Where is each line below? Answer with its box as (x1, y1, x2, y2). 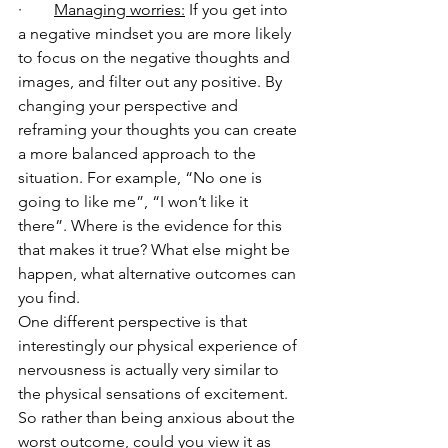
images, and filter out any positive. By (18, 71, 286, 91)
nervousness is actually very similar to (18, 359, 283, 379)
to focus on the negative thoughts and (18, 47, 294, 67)
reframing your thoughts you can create (18, 119, 301, 139)
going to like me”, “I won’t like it (18, 191, 252, 211)
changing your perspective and (18, 95, 242, 115)
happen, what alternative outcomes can (18, 263, 300, 283)
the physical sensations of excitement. (18, 383, 296, 403)
